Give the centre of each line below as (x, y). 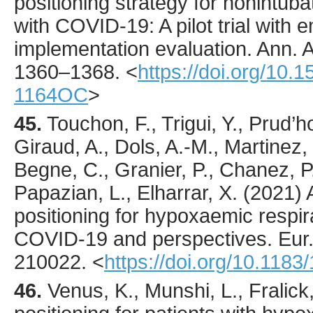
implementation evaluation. (135, 49)
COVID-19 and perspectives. (146, 239)
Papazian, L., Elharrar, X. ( (132, 192)
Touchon (85, 123)
